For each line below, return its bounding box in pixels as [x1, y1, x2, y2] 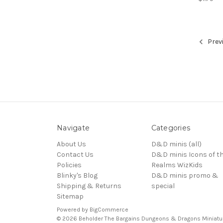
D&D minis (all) [151, 139, 202, 148]
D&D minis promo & [151, 171, 219, 180]
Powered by [57, 206, 90, 213]
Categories [151, 123, 190, 132]
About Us [57, 139, 86, 148]
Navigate [57, 123, 90, 132]
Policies [57, 160, 82, 169]
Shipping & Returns [57, 181, 121, 190]
